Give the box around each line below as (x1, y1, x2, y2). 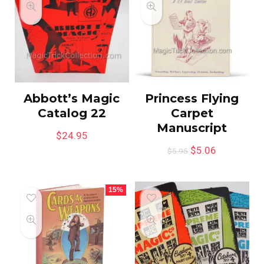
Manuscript (157, 120, 227, 135)
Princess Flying (145, 91, 239, 105)
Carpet (170, 105, 213, 120)
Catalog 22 (37, 105, 106, 120)
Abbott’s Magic (24, 91, 120, 105)
